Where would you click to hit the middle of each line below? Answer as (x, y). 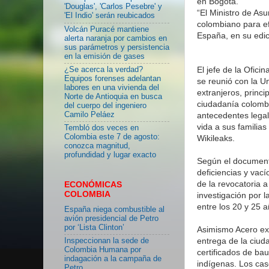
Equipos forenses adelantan (113, 78)
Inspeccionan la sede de (107, 240)
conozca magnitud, (97, 146)
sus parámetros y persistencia (117, 47)
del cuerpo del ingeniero (105, 105)
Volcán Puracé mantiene (107, 29)
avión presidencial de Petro (111, 218)
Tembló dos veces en (101, 128)
